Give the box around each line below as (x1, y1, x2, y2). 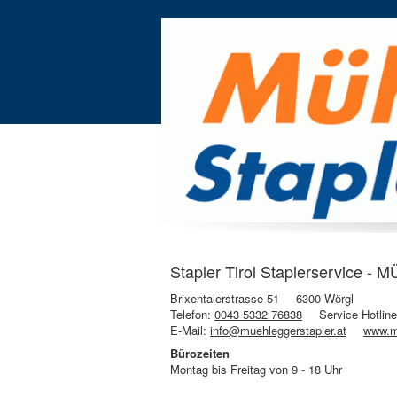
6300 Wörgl (296, 290, 354, 307)
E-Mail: (170, 322, 210, 339)
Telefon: (170, 306, 214, 323)
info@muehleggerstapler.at (210, 322, 346, 339)
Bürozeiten (170, 345, 230, 362)
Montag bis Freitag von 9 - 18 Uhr (170, 361, 342, 378)
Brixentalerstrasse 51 (170, 290, 279, 307)
